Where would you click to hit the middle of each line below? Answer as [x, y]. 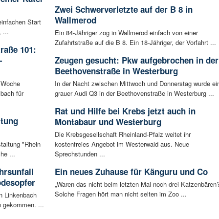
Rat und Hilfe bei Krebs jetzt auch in [125, 111]
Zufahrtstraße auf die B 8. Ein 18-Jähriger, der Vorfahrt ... [135, 42]
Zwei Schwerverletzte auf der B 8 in [123, 9]
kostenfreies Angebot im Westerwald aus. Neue [122, 144]
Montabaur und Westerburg [108, 121]
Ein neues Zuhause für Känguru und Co [131, 171]
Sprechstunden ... [80, 153]
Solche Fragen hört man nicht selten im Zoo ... [120, 194]
